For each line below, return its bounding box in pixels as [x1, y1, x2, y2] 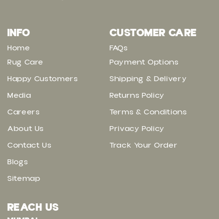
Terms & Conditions [109, 107, 187, 118]
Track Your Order [109, 140, 178, 151]
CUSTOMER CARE [109, 25, 197, 41]
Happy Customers [7, 73, 78, 85]
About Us [7, 123, 44, 134]
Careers [7, 107, 40, 118]
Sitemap [7, 173, 41, 184]
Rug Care [7, 57, 44, 68]
